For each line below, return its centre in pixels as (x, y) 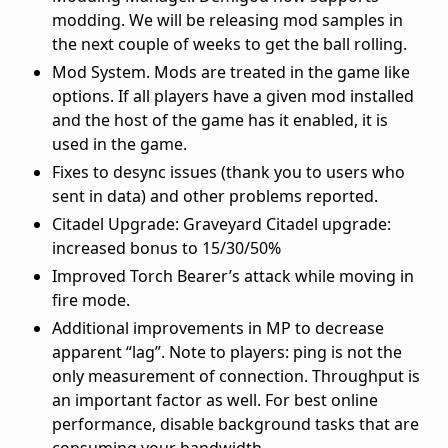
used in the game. (119, 143)
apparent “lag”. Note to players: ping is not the (227, 351)
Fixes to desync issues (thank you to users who (228, 171)
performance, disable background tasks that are (235, 423)
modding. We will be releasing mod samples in (227, 19)
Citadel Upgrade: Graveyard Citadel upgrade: (221, 223)
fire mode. (91, 299)
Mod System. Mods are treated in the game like (231, 71)
